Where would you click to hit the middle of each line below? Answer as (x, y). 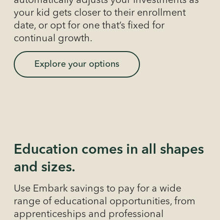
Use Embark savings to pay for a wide (97, 189)
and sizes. (44, 168)
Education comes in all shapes (109, 150)
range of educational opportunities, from (105, 202)
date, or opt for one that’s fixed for (89, 26)
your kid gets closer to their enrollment (100, 13)
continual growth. (53, 39)
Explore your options (77, 64)
